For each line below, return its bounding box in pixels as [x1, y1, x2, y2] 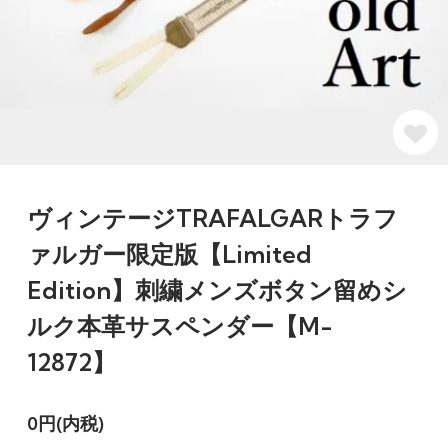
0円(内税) [26, 411, 104, 435]
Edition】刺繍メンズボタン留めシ [26, 274, 407, 305]
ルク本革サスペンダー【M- [26, 310, 333, 341]
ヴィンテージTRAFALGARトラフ [26, 202, 398, 233]
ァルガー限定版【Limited [26, 238, 312, 269]
